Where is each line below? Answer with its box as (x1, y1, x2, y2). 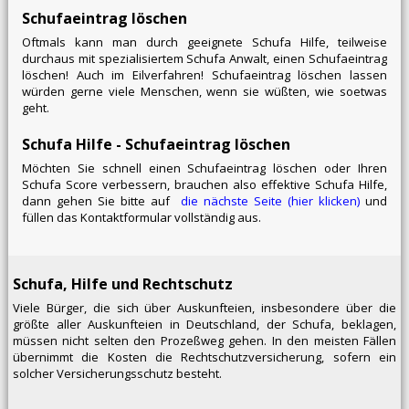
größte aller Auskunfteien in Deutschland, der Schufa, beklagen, (12, 316, 397, 333)
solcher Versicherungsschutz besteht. (12, 365, 222, 383)
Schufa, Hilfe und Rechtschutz (12, 274, 233, 295)
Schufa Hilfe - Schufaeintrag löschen (21, 134, 290, 155)
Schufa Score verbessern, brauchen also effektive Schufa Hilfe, (21, 176, 388, 194)
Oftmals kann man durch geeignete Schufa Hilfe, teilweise (21, 34, 388, 51)
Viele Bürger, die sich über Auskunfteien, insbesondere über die (12, 299, 397, 317)
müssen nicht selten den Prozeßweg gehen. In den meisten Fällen (12, 332, 397, 350)
